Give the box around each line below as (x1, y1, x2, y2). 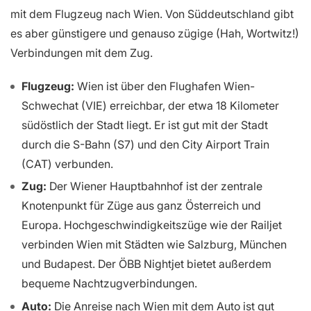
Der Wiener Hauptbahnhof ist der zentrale (47, 179, 262, 194)
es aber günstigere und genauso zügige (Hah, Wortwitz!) (10, 26, 299, 40)
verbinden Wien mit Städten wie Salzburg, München (22, 237, 287, 252)
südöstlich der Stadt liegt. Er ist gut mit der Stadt (22, 117, 268, 132)
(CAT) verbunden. (22, 156, 113, 171)
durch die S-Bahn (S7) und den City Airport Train (22, 137, 269, 151)
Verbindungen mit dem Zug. (10, 45, 153, 60)
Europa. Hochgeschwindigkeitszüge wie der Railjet (22, 218, 282, 233)
